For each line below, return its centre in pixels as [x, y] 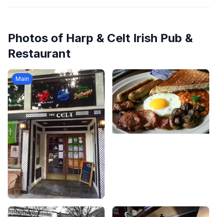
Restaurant [39, 54]
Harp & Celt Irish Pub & [129, 38]
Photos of [37, 38]
